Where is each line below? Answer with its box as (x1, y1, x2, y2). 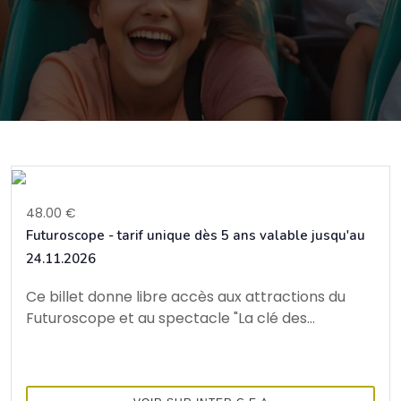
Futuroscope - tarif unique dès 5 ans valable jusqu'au (26, 226, 365, 244)
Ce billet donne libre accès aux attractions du (26, 286, 346, 307)
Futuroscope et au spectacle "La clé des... (26, 307, 315, 328)
